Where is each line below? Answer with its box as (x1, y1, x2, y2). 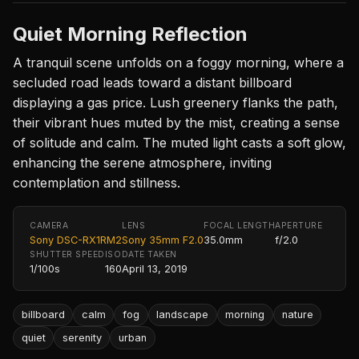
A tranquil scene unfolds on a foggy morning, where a (13, 54, 344, 71)
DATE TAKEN (121, 248, 177, 260)
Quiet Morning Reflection (13, 22, 248, 46)
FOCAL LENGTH (204, 220, 276, 231)
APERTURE (275, 220, 323, 231)
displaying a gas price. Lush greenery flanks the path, (13, 94, 338, 111)
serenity (62, 331, 102, 344)
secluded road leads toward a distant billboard (13, 74, 292, 91)
